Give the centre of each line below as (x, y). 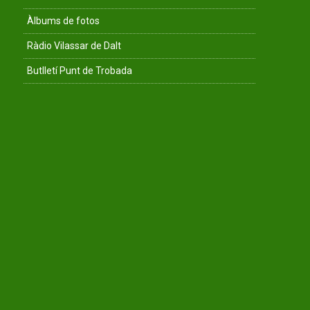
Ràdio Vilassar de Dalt (74, 46)
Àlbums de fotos (63, 21)
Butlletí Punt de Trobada (80, 71)
